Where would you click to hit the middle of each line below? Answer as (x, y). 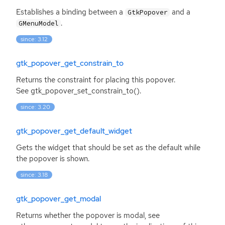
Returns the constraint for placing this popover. (96, 80)
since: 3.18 (34, 175)
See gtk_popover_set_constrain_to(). (79, 91)
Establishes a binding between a (71, 12)
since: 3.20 (36, 107)
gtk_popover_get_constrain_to (70, 63)
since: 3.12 (34, 39)
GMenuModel (38, 24)
